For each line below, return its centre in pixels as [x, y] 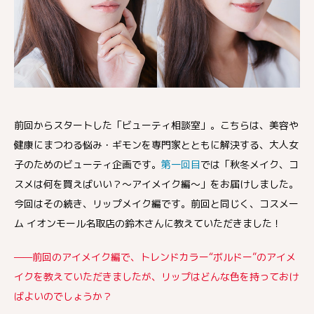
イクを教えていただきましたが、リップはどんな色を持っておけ [156, 276]
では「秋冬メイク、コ [250, 164]
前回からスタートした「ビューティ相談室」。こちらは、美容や [156, 125]
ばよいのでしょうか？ [63, 296]
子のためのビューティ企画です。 [88, 164]
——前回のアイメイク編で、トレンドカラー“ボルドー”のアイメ [155, 257]
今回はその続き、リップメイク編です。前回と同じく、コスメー [156, 203]
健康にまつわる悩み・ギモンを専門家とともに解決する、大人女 [156, 144]
